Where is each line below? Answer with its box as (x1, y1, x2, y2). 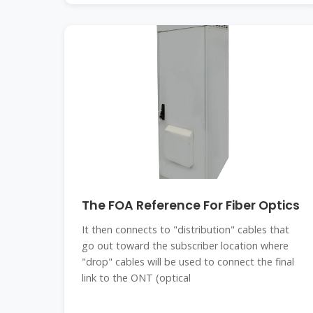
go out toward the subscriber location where (82, 239, 289, 252)
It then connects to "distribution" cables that (82, 223, 289, 236)
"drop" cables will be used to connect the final (82, 255, 294, 268)
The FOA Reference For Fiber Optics (82, 197, 300, 214)
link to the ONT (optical (82, 271, 191, 284)
